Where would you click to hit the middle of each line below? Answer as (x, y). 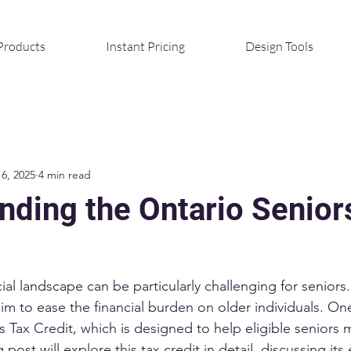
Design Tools (279, 46)
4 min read (65, 175)
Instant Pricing (145, 46)
